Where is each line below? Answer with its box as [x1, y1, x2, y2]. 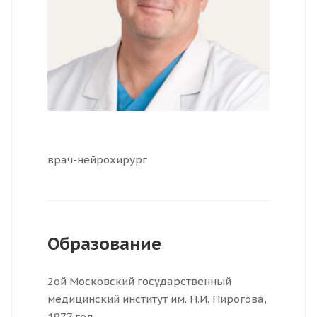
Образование [47, 233, 161, 255]
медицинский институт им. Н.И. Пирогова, [47, 292, 267, 306]
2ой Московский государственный [47, 275, 231, 289]
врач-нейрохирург [47, 153, 147, 167]
